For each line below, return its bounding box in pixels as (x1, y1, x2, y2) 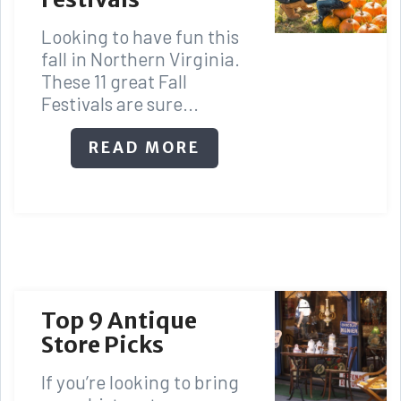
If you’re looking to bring (41, 370, 239, 393)
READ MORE (89, 137, 201, 158)
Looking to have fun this (41, 24, 239, 47)
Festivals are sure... (41, 91, 199, 115)
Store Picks (41, 329, 164, 359)
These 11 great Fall (41, 69, 187, 92)
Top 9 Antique (41, 305, 197, 335)
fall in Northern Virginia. (41, 47, 240, 70)
